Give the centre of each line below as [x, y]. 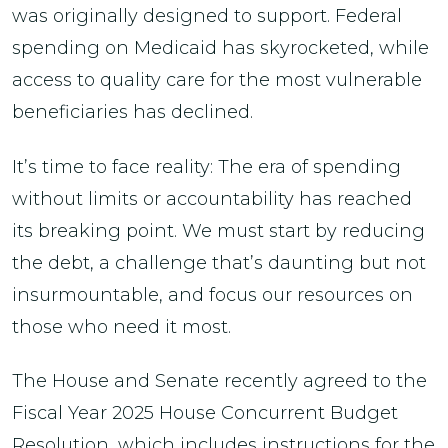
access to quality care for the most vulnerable [217, 80]
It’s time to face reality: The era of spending [206, 166]
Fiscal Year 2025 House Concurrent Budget [205, 413]
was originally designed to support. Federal [207, 16]
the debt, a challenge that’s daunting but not [219, 262]
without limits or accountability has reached [212, 198]
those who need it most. [121, 326]
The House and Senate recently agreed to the [219, 381]
